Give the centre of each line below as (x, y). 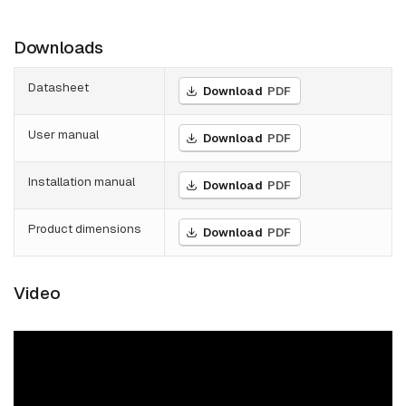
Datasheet (58, 87)
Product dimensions (85, 229)
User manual (63, 135)
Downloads (59, 48)
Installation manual (82, 182)
